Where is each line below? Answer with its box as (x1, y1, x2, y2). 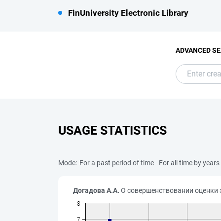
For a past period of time (79, 159, 154, 167)
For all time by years (159, 159, 220, 167)
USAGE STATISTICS (58, 123, 167, 138)
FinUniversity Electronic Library (68, 8, 188, 18)
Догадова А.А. (73, 186, 119, 194)
